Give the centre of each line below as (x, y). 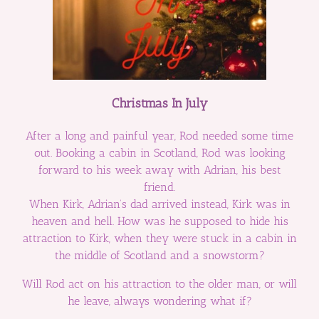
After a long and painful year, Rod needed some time (159, 136)
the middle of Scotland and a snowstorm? (159, 256)
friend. (159, 187)
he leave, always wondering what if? (159, 301)
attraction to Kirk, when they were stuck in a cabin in (159, 239)
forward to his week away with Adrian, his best (159, 170)
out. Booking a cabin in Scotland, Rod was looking (159, 153)
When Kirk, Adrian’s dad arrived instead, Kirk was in (159, 204)
